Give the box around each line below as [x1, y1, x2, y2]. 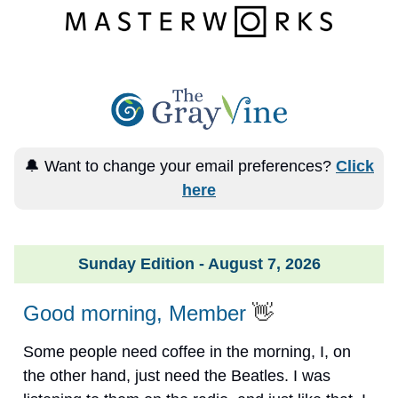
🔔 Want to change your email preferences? [24, 156, 336, 175]
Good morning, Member [23, 300, 246, 325]
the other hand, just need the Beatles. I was [23, 366, 330, 385]
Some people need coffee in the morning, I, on [23, 342, 351, 361]
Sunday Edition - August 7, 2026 [77, 254, 321, 273]
